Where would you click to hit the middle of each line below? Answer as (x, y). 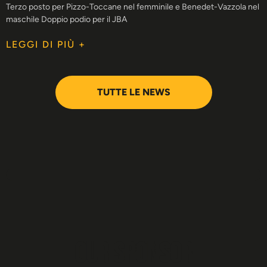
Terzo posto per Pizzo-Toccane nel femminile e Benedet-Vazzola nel (133, 7)
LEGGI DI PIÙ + (46, 45)
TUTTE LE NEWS (133, 92)
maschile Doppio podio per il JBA (66, 20)
